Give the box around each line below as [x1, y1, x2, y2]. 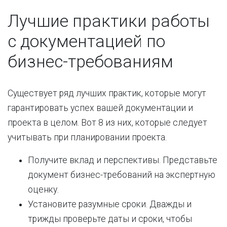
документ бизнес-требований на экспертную [28, 170, 215, 180]
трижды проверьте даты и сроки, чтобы [28, 214, 192, 224]
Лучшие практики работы [8, 11, 210, 31]
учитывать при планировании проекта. [8, 132, 167, 142]
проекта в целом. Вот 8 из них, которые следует [8, 118, 207, 128]
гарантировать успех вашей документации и [8, 103, 193, 113]
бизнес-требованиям [8, 52, 173, 71]
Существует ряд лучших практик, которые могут [8, 88, 206, 98]
